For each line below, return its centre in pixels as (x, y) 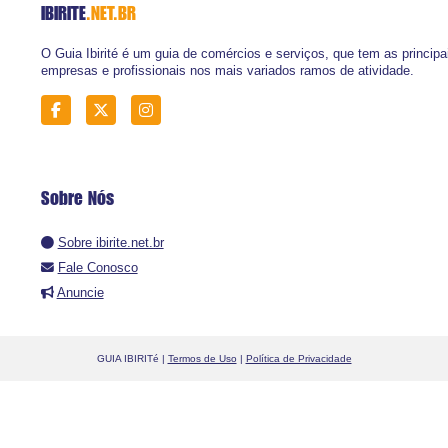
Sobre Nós (77, 198)
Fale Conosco (97, 268)
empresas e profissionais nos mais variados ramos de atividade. (227, 70)
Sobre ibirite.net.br (110, 243)
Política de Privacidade (298, 358)
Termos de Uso (202, 358)
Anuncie (80, 293)
